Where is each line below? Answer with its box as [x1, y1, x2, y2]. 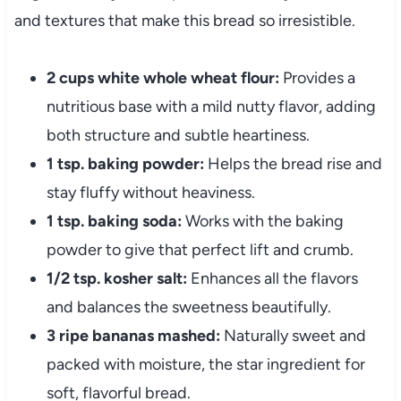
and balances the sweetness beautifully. [46, 297, 331, 318]
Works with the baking [181, 211, 344, 232]
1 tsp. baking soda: [46, 211, 182, 232]
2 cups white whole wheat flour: [46, 68, 279, 89]
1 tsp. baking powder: [46, 154, 204, 175]
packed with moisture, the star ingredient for [46, 354, 365, 375]
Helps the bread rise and [203, 154, 382, 175]
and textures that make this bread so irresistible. [13, 11, 355, 31]
